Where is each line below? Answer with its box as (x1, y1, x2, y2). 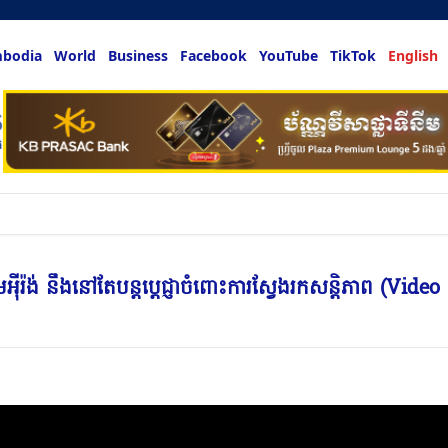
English (387, 46, 438, 65)
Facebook (179, 46, 247, 65)
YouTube (258, 46, 318, 65)
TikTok (329, 46, 376, 65)
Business (107, 46, 168, 65)
